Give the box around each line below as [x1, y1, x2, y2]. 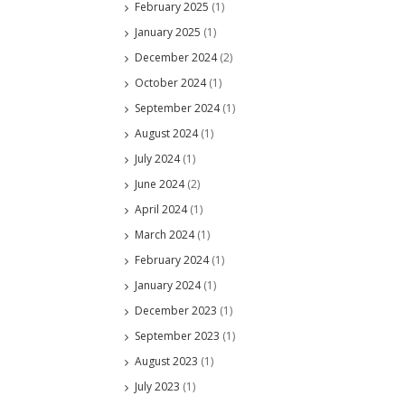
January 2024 [135, 278, 201, 293]
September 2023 [135, 328, 220, 344]
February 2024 [135, 252, 209, 268]
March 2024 [135, 227, 194, 242]
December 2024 [135, 50, 217, 65]
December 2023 [135, 303, 217, 318]
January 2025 [135, 24, 201, 40]
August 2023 [135, 353, 198, 369]
